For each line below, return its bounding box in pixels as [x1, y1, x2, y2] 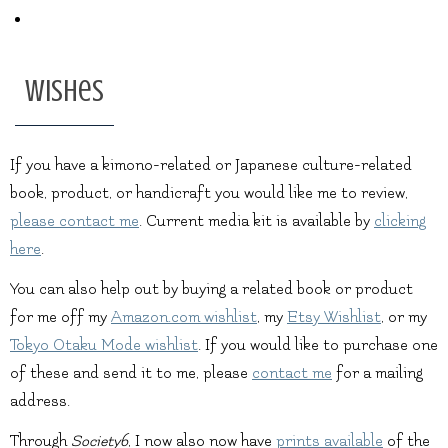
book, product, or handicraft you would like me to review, [10, 183, 408, 202]
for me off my [10, 307, 111, 326]
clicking [374, 211, 426, 230]
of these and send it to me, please [10, 363, 252, 382]
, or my [381, 307, 427, 326]
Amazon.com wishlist [111, 307, 257, 326]
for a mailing [332, 363, 423, 382]
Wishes [25, 72, 104, 108]
